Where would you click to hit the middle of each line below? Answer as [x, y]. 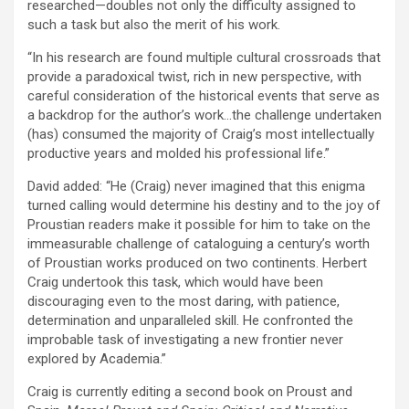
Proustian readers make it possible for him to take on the [199, 225]
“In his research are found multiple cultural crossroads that [204, 58]
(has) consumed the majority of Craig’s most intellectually [201, 135]
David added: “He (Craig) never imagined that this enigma [196, 187]
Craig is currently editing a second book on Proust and [190, 392]
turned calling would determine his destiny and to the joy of [204, 206]
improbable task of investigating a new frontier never [185, 340]
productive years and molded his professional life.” [178, 154]
